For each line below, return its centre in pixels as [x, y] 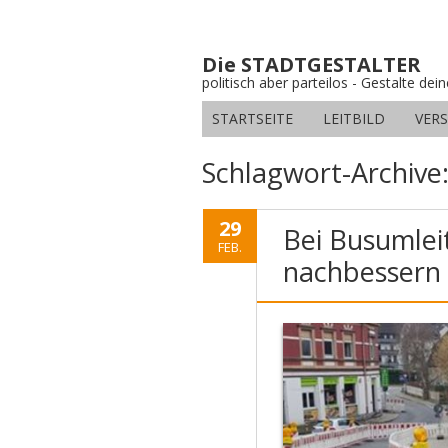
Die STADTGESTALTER [311, 64]
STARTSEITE [252, 118]
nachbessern [361, 271]
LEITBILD [354, 118]
